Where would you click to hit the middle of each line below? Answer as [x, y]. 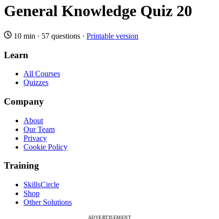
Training [22, 166]
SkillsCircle [41, 185]
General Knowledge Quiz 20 [98, 11]
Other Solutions [48, 202]
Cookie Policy [45, 147]
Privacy [35, 138]
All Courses [42, 74]
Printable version [112, 36]
